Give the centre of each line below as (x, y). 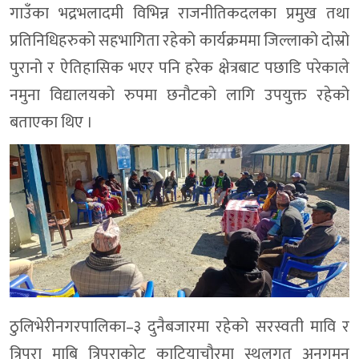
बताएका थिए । (51, 123)
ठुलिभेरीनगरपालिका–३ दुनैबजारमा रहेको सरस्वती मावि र (179, 327)
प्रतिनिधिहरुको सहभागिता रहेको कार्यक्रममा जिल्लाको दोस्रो (179, 41)
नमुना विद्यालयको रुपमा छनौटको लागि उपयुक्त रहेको (179, 96)
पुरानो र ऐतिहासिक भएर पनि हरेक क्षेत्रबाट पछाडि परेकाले (179, 69)
